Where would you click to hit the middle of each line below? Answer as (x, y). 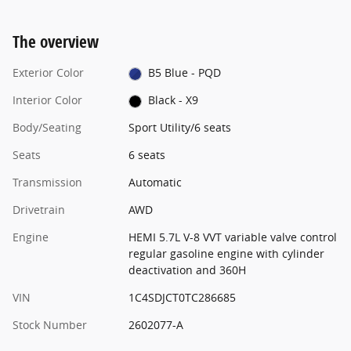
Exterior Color (48, 73)
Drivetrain (39, 210)
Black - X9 (174, 100)
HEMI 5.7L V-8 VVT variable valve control (232, 237)
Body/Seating (47, 128)
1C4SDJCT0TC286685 (182, 298)
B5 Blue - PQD (185, 73)
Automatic (155, 183)
